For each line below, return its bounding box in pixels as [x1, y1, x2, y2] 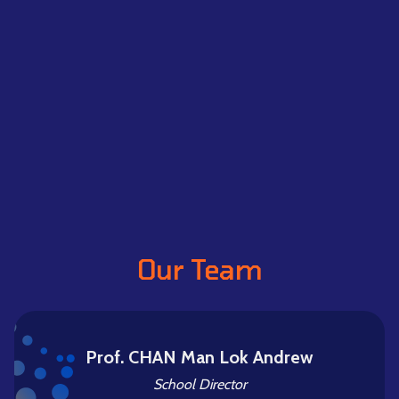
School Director [152, 376, 247, 393]
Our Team [136, 253, 263, 285]
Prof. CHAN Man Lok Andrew [85, 346, 313, 368]
